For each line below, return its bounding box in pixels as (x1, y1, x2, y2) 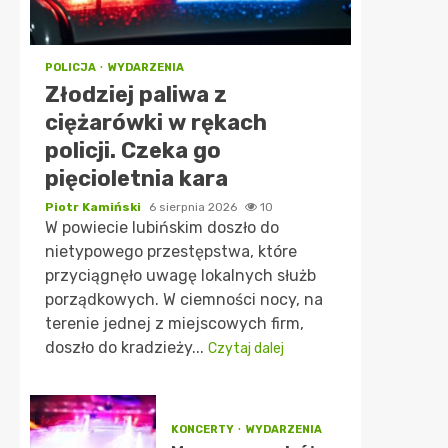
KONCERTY (170, 423, 236, 436)
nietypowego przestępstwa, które (45, 242, 297, 261)
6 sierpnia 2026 (149, 200, 240, 214)
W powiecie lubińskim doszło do (45, 218, 279, 237)
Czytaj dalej (208, 340, 284, 357)
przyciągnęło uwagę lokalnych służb (45, 266, 316, 285)
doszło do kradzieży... (45, 338, 208, 357)
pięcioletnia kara (45, 165, 228, 192)
